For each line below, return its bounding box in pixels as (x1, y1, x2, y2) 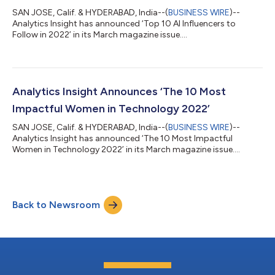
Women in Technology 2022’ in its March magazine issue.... (12, 144, 240, 155)
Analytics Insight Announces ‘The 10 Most (12, 84, 226, 98)
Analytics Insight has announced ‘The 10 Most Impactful (12, 133, 233, 144)
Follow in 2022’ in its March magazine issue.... (12, 29, 187, 40)
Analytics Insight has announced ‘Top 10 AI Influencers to (12, 18, 236, 29)
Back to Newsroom (12, 198, 100, 211)
